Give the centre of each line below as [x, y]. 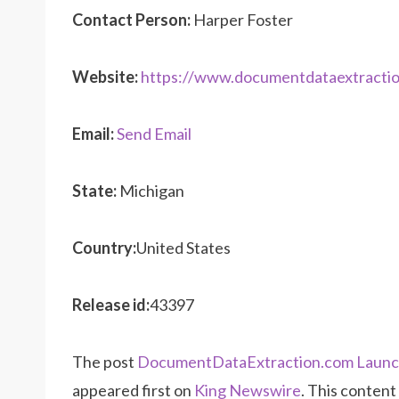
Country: [104, 248]
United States [183, 248]
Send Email [154, 134]
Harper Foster [242, 20]
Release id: [111, 305]
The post [105, 362]
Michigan [151, 191]
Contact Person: [131, 20]
